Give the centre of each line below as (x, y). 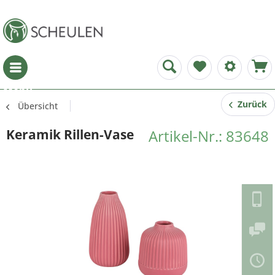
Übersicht (38, 106)
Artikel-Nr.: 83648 (209, 136)
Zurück (250, 104)
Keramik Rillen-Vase (70, 134)
